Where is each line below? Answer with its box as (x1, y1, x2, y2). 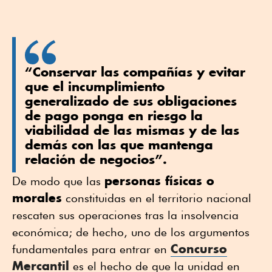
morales (12, 189, 62, 205)
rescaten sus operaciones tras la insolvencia (12, 208, 239, 222)
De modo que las (12, 174, 104, 188)
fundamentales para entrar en (12, 242, 171, 256)
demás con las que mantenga (25, 136, 213, 152)
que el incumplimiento (25, 78, 165, 94)
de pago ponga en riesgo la (25, 107, 203, 123)
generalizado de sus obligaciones (25, 92, 237, 109)
